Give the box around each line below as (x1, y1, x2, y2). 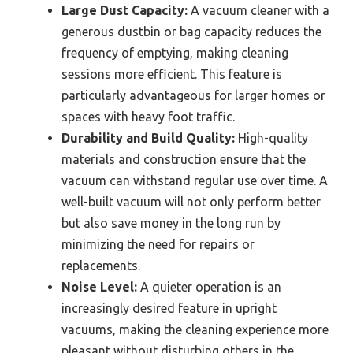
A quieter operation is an (137, 280, 281, 295)
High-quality (235, 131, 308, 146)
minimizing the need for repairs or (61, 237, 255, 252)
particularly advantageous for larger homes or (61, 88, 325, 103)
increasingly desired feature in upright (61, 301, 277, 316)
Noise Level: (61, 280, 137, 295)
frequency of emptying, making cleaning (61, 46, 288, 61)
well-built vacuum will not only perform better (61, 195, 321, 210)
